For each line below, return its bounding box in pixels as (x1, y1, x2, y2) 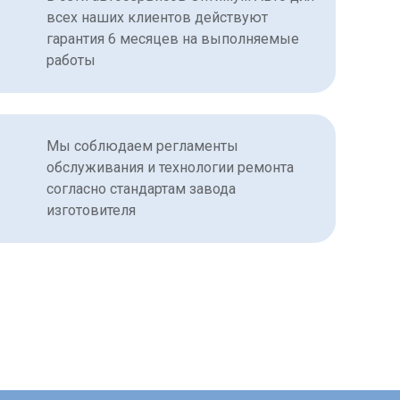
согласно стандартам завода (46, 180, 236, 198)
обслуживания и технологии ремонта (46, 159, 294, 177)
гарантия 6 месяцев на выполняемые (46, 30, 299, 48)
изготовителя (46, 202, 136, 220)
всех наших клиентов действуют (46, 9, 268, 27)
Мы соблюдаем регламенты (46, 137, 238, 155)
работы (46, 52, 96, 70)
